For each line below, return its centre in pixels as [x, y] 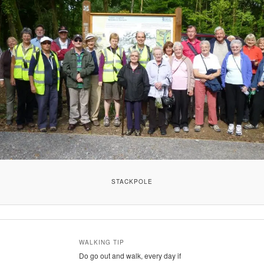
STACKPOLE [132, 182]
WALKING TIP [101, 242]
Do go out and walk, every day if [130, 255]
